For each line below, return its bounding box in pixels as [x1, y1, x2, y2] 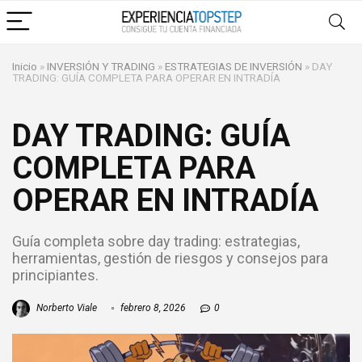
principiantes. [12, 267, 99, 284]
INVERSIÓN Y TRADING [47, 60, 155, 73]
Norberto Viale [34, 302, 97, 314]
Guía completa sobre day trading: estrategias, [12, 233, 300, 250]
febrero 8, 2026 [118, 302, 186, 314]
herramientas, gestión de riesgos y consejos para [12, 250, 328, 267]
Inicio [12, 60, 37, 73]
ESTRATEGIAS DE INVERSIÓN [165, 60, 302, 73]
